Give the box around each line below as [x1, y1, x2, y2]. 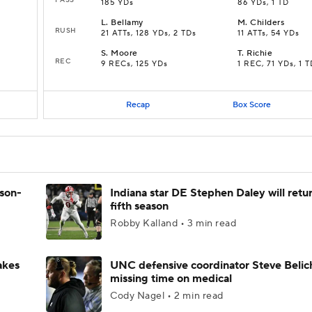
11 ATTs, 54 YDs [237, 29, 299, 38]
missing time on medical [110, 272, 232, 286]
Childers [250, 17, 285, 28]
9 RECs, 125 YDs [101, 59, 168, 69]
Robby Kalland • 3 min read [110, 217, 237, 230]
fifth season [110, 199, 169, 213]
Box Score [232, 99, 271, 110]
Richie [247, 48, 273, 58]
